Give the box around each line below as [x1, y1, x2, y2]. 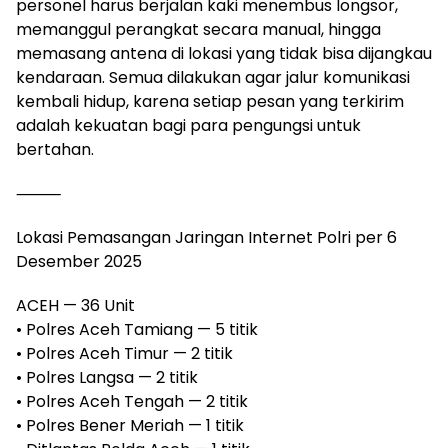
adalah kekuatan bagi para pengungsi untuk [16, 114, 361, 137]
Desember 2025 [16, 250, 142, 273]
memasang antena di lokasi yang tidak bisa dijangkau [16, 42, 432, 65]
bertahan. [16, 138, 94, 161]
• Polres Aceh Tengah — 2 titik [16, 390, 248, 413]
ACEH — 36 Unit [16, 294, 135, 317]
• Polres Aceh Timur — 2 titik [16, 342, 233, 365]
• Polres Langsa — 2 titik [16, 366, 198, 389]
